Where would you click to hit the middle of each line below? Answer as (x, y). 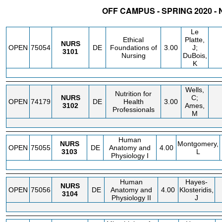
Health (133, 102)
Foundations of (133, 48)
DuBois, (195, 55)
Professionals (133, 110)
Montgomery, (198, 144)
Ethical (133, 40)
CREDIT (169, 22)
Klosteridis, (196, 190)
